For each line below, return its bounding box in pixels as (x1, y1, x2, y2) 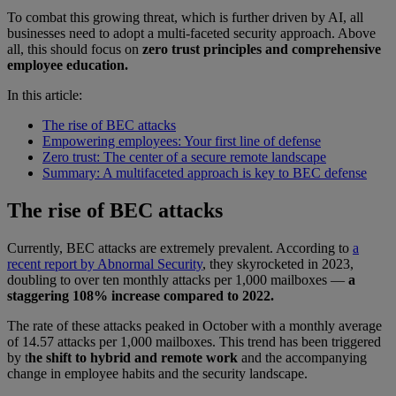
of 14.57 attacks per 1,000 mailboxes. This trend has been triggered (7, 334, 381, 350)
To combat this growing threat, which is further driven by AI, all (7, 10, 363, 26)
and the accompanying (238, 350, 367, 366)
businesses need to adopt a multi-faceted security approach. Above (7, 26, 376, 42)
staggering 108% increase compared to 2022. (7, 288, 278, 304)
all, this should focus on (7, 42, 142, 57)
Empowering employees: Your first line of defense (42, 133, 321, 149)
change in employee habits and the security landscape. (7, 366, 308, 382)
